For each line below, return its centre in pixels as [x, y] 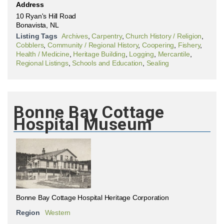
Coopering [158, 45]
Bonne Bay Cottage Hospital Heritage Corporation [92, 197]
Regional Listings [42, 63]
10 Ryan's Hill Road [46, 16]
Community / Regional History [93, 45]
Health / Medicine [43, 54]
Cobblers [30, 45]
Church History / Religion [164, 36]
